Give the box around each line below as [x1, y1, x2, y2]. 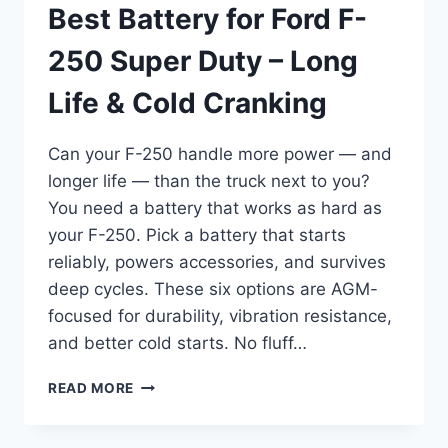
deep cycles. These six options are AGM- [48, 279, 378, 300]
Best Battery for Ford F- [48, 2, 367, 37]
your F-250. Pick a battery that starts [48, 225, 346, 246]
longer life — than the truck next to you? [48, 171, 370, 192]
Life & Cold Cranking [48, 86, 327, 121]
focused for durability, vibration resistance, [48, 306, 392, 327]
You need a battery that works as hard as [48, 198, 382, 219]
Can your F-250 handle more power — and [48, 144, 392, 165]
